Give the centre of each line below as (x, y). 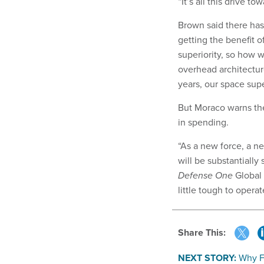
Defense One (205, 175)
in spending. (203, 122)
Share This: (205, 233)
